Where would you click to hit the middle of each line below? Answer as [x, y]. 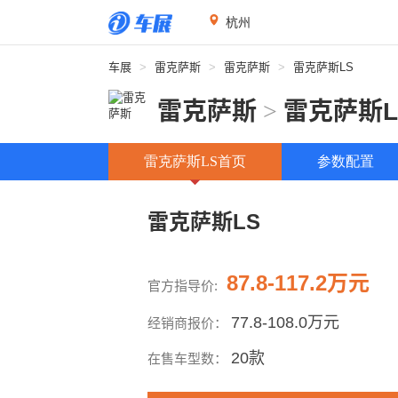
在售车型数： [189, 358]
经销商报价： [189, 323]
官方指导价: [183, 286]
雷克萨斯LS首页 [195, 161]
